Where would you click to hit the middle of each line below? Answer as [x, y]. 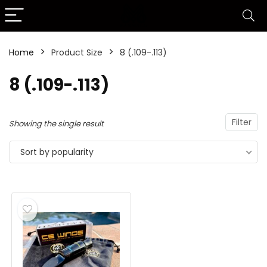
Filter [242, 122]
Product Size [77, 52]
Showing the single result [56, 124]
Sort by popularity [57, 152]
